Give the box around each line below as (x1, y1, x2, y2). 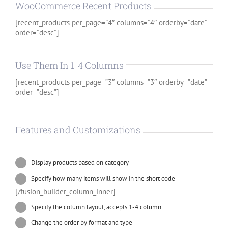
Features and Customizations (15, 124, 140, 136)
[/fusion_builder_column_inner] (15, 187, 116, 196)
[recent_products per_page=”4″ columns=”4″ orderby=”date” (15, 18, 207, 28)
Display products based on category (31, 158, 129, 167)
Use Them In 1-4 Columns (15, 59, 124, 72)
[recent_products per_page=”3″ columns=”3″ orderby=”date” (15, 77, 207, 88)
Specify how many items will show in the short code (31, 174, 176, 183)
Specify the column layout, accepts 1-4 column (31, 203, 162, 211)
